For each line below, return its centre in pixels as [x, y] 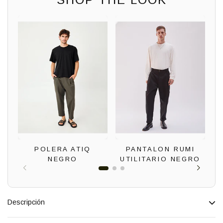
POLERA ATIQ [63, 149]
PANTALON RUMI [160, 149]
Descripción [26, 202]
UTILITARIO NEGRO [160, 159]
